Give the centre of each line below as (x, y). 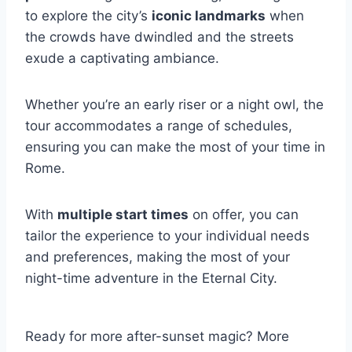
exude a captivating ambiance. (122, 58)
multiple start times (123, 214)
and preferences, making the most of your (158, 257)
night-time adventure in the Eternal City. (151, 278)
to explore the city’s (88, 16)
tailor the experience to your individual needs (167, 236)
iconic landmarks (209, 16)
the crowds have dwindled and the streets (159, 37)
